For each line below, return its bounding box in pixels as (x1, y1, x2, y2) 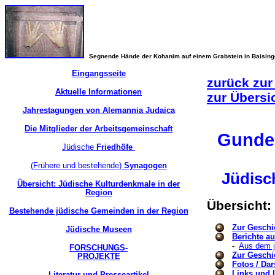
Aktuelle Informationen (55, 87, 142, 96)
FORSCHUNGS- (69, 243, 128, 252)
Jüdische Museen (65, 225, 132, 234)
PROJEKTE (77, 252, 120, 261)
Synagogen (121, 161, 167, 170)
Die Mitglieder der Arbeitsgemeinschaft (25, 124, 172, 133)
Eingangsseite (71, 69, 126, 78)
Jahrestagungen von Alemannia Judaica (22, 106, 175, 115)
